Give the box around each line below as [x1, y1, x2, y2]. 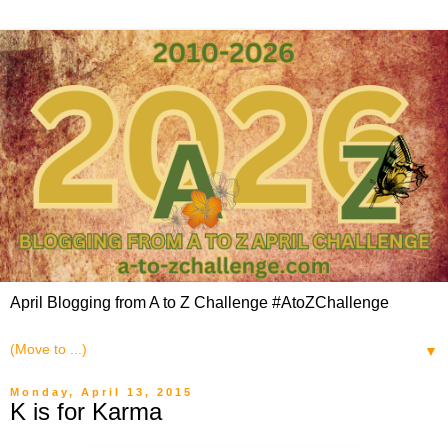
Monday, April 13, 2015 [10, 385, 193, 398]
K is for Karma [10, 397, 162, 425]
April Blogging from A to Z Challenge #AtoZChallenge [10, 293, 389, 311]
